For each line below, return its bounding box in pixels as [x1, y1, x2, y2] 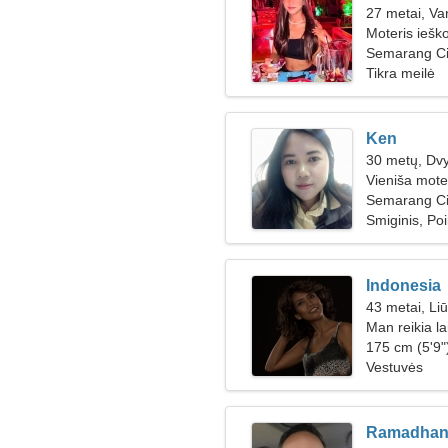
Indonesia [366, 277, 441, 294]
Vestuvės [366, 359, 423, 375]
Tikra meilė [366, 65, 435, 81]
